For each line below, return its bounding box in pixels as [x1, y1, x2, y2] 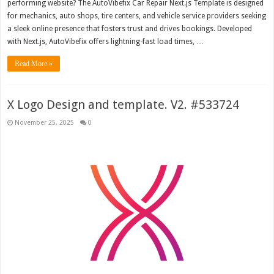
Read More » [15, 59, 53, 68]
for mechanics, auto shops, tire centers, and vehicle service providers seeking [7, 11, 267, 20]
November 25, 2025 [15, 118, 75, 126]
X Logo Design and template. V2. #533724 [7, 97, 240, 112]
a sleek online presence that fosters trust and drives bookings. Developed [7, 24, 253, 33]
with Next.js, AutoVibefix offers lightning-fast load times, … [7, 37, 204, 46]
